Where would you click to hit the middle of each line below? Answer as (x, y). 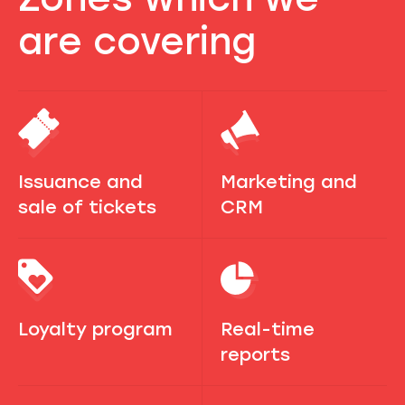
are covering (137, 41)
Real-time (268, 329)
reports (255, 354)
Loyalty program (95, 329)
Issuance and (80, 181)
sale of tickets (87, 207)
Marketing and (289, 181)
